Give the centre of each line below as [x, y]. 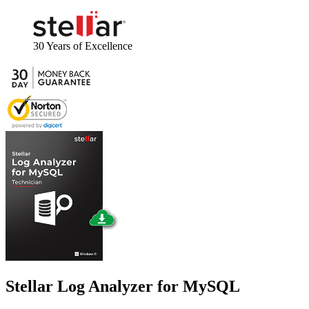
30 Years [46, 46]
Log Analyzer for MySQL [141, 286]
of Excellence [96, 46]
